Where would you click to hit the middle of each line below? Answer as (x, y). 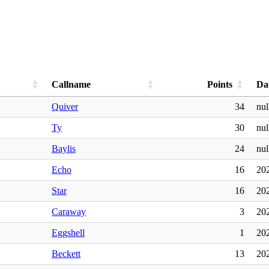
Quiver (65, 106)
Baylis (64, 148)
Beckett (66, 253)
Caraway (69, 211)
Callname (71, 84)
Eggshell (68, 232)
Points (220, 84)
